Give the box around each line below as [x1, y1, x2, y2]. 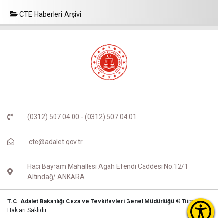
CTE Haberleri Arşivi [18, 10, 82, 18]
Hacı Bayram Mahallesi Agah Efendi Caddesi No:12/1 [27, 162, 188, 170]
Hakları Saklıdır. [7, 206, 48, 214]
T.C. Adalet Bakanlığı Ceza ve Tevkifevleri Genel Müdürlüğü [7, 198, 176, 205]
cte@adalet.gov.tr [29, 137, 83, 145]
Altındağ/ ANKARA [27, 172, 85, 181]
